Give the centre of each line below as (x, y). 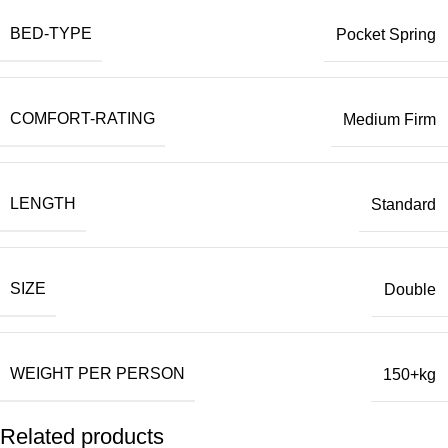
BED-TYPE (51, 34)
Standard (403, 204)
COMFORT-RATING (82, 119)
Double (410, 289)
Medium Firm (389, 119)
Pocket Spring (386, 34)
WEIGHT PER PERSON (97, 374)
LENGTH (43, 204)
